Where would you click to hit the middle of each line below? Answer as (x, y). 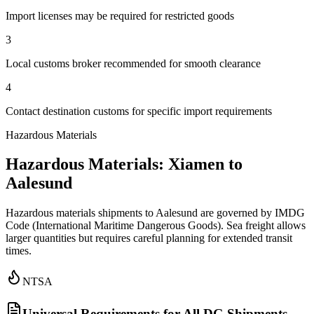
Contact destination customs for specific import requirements (139, 111)
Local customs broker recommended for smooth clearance (133, 63)
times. (19, 251)
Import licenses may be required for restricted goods (120, 15)
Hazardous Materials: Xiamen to (124, 164)
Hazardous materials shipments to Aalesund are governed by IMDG (155, 213)
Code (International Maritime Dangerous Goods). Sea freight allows (156, 226)
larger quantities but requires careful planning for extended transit (149, 238)
